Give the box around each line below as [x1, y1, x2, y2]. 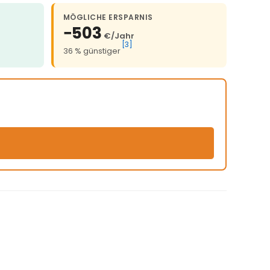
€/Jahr [104, 30, 134, 42]
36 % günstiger [63, 45, 121, 57]
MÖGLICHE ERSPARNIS [63, 12, 153, 23]
